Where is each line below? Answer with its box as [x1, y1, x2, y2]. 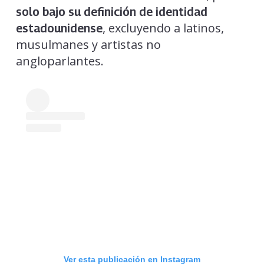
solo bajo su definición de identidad [15, 5, 207, 19]
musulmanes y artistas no [15, 37, 161, 53]
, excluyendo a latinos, [102, 20, 224, 37]
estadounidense [15, 21, 103, 36]
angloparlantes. [15, 53, 104, 70]
